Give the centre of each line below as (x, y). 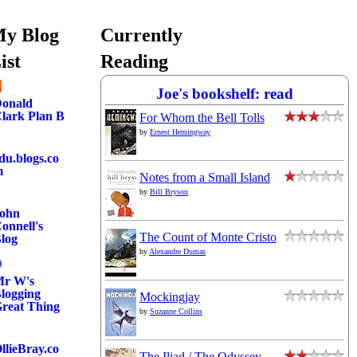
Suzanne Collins (176, 311)
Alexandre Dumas (177, 251)
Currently (141, 35)
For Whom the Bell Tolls (202, 118)
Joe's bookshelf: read (225, 94)
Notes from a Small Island (205, 177)
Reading (134, 61)
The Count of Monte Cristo (208, 237)
